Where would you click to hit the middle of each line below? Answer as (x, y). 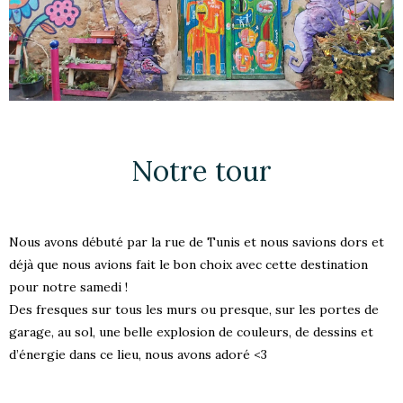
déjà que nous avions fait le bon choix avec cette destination (188, 265)
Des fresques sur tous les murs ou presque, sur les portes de (194, 310)
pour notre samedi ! (68, 287)
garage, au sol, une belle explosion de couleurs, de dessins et (191, 332)
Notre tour (201, 171)
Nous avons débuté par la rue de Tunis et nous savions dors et (197, 242)
